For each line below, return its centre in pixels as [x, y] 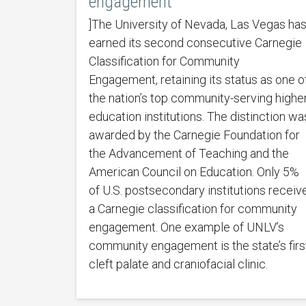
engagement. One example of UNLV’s [186, 227]
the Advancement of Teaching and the [189, 153]
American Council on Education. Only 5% [194, 171]
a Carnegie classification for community [193, 208]
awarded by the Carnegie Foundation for [194, 135]
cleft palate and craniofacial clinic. [178, 264]
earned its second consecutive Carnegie [195, 42]
